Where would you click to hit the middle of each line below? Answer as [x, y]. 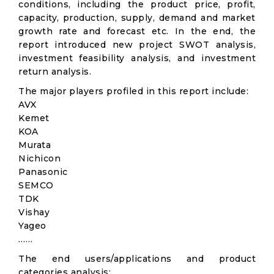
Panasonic [43, 172]
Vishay [34, 212]
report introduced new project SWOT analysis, [137, 45]
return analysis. [56, 72]
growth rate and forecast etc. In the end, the [137, 31]
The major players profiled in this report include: [133, 91]
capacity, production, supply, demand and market [137, 18]
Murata [35, 145]
